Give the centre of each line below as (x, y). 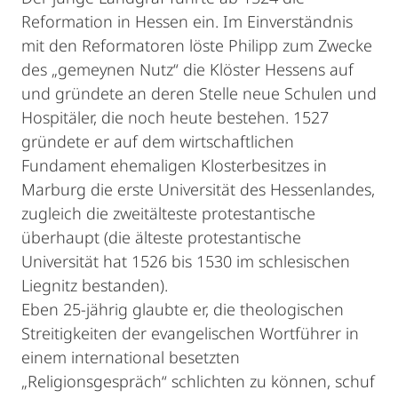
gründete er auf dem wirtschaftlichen (158, 141)
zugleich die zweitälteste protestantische (168, 213)
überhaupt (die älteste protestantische (161, 237)
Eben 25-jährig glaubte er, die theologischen (183, 309)
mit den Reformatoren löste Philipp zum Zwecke (197, 45)
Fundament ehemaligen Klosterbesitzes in (174, 165)
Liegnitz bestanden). (95, 285)
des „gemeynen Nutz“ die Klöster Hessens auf (187, 69)
